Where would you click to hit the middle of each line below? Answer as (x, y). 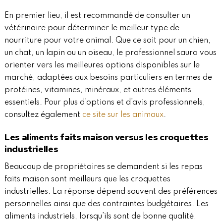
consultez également (43, 115)
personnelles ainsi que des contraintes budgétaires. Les (106, 204)
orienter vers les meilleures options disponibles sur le (102, 66)
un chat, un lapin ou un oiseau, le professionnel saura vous (110, 53)
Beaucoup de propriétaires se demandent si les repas (103, 167)
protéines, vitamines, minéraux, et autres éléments (98, 90)
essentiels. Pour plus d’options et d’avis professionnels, (105, 103)
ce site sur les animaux (123, 115)
